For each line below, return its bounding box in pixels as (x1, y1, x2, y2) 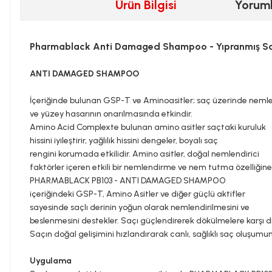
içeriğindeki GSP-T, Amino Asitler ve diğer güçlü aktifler (30, 189, 245, 199)
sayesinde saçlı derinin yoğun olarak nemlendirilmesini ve (30, 202, 250, 212)
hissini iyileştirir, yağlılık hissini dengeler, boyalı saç (30, 135, 218, 146)
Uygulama (30, 256, 72, 266)
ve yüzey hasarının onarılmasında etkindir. (30, 109, 194, 119)
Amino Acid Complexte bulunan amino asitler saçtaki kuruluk (30, 122, 266, 132)
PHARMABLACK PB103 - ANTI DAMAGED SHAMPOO (30, 175, 226, 186)
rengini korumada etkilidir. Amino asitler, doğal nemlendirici (30, 149, 259, 159)
